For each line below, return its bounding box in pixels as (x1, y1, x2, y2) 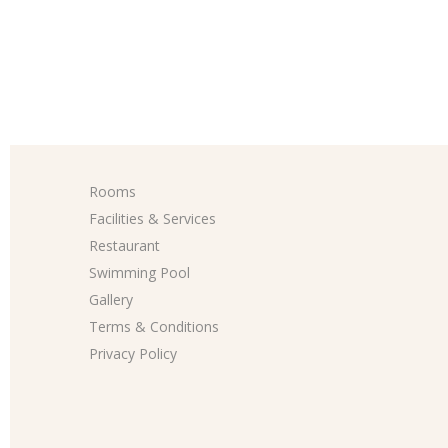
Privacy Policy (89, 343, 178, 363)
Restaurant (89, 235, 161, 255)
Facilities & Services (89, 208, 217, 228)
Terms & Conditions (89, 316, 220, 336)
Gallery (89, 289, 134, 309)
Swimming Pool (89, 262, 191, 282)
